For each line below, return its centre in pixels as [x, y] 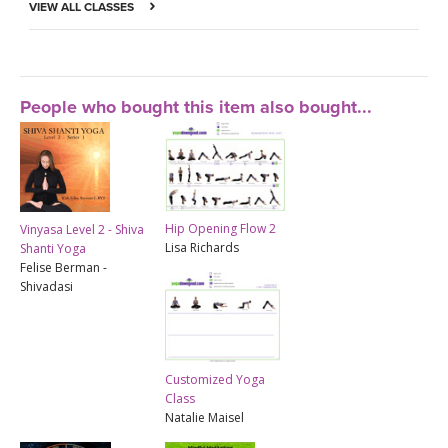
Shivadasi [46, 286]
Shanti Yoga [53, 248]
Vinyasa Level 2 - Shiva [82, 229]
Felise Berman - [63, 267]
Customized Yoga [215, 380]
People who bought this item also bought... [196, 106]
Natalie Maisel [204, 418]
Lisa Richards [202, 248]
